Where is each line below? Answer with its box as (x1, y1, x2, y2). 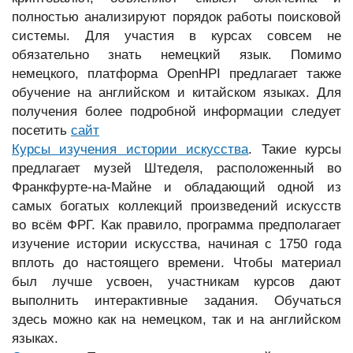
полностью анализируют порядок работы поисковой (12, 9, 341, 24)
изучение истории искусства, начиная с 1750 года (12, 236, 341, 251)
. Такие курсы (248, 142, 342, 157)
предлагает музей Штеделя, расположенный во (12, 161, 341, 176)
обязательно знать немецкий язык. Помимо (12, 47, 341, 62)
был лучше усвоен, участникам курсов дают (12, 274, 341, 289)
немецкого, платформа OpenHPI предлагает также (12, 66, 341, 81)
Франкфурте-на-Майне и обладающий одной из (12, 180, 341, 195)
